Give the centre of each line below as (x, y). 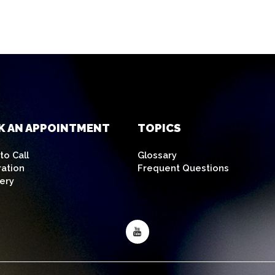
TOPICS (159, 128)
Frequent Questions (183, 168)
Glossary (157, 155)
